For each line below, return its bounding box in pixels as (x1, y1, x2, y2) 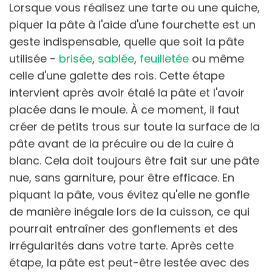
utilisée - (9, 50, 59, 66)
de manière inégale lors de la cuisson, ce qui (9, 203, 250, 219)
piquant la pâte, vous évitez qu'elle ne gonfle (9, 186, 250, 202)
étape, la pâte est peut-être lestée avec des (9, 254, 250, 270)
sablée (98, 50, 134, 66)
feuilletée (140, 50, 189, 66)
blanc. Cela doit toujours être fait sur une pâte (9, 152, 259, 168)
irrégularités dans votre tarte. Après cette (9, 237, 234, 253)
